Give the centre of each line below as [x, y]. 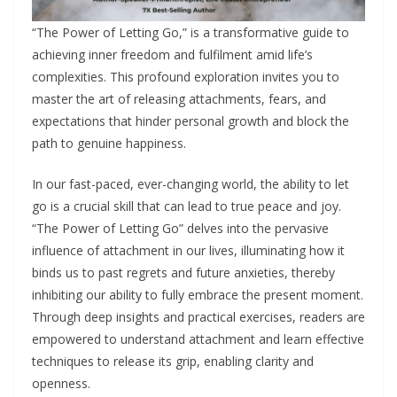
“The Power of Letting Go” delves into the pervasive [180, 228]
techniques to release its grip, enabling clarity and [173, 361]
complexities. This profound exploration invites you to [186, 76]
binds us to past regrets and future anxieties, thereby [183, 272]
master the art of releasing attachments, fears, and [179, 98]
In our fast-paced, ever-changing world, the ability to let [191, 183]
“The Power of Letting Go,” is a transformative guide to [191, 32]
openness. [61, 383]
